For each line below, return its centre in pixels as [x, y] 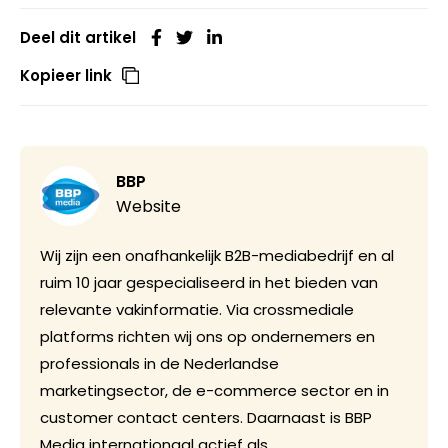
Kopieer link [66, 76]
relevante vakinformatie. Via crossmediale [197, 310]
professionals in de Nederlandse [159, 364]
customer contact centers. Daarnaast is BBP [206, 418]
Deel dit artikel [78, 38]
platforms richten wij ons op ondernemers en [207, 337]
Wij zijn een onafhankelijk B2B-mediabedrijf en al [217, 256]
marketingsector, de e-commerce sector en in [214, 391]
